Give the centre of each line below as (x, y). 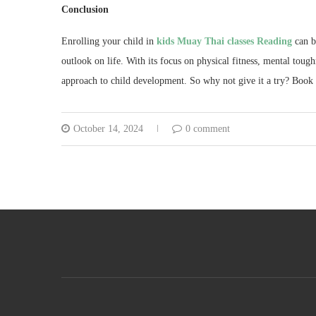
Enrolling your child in (109, 41)
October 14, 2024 (108, 129)
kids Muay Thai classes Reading (224, 41)
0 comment (208, 129)
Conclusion (85, 10)
